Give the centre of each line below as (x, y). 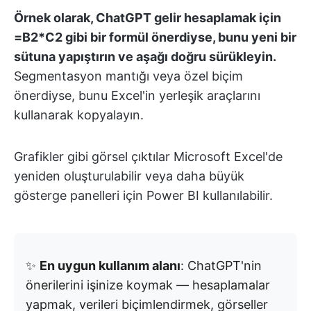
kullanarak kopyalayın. (79, 115)
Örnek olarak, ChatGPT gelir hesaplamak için (148, 17)
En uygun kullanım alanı (110, 265)
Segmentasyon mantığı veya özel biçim (128, 76)
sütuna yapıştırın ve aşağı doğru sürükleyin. (145, 56)
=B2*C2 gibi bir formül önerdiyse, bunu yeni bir (155, 37)
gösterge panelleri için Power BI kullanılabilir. (143, 195)
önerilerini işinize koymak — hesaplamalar (148, 285)
